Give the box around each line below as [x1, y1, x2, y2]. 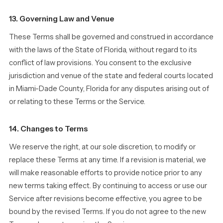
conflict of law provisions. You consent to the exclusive [9, 58, 192, 67]
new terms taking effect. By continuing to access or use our [9, 181, 207, 190]
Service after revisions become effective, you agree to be [9, 194, 202, 203]
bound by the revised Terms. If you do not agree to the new [9, 207, 206, 216]
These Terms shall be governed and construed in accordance [9, 32, 214, 41]
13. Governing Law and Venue [9, 14, 114, 23]
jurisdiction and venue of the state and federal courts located [9, 71, 213, 80]
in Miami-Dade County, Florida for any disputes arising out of [9, 84, 209, 93]
